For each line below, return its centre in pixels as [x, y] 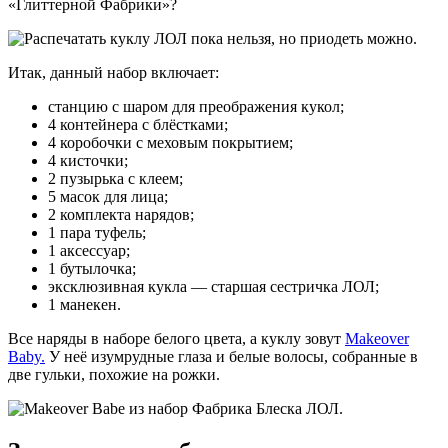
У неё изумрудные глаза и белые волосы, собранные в [231, 356]
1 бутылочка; [92, 268]
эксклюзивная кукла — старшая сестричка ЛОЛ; [213, 286]
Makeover [377, 338]
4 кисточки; [88, 160]
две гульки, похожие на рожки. [114, 374]
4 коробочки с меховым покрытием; [170, 142]
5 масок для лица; [108, 196]
